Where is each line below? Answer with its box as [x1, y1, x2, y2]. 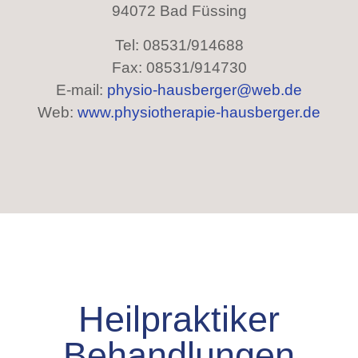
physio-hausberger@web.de [107, 81, 302, 98]
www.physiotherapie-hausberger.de [78, 103, 320, 121]
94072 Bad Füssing [111, 2, 247, 20]
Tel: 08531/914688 [114, 36, 244, 54]
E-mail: [56, 81, 107, 98]
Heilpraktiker [78, 298, 280, 340]
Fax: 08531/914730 [111, 58, 247, 76]
